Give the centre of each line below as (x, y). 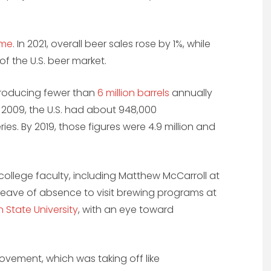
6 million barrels (133, 93)
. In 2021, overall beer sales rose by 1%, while (112, 44)
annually (191, 93)
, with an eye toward (126, 210)
